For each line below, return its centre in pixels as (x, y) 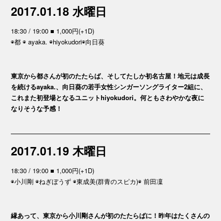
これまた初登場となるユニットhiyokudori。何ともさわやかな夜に (108, 97)
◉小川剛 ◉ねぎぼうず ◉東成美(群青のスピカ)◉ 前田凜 (87, 181)
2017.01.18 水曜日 (59, 11)
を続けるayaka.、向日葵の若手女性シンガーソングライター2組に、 (109, 87)
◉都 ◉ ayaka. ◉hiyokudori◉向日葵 (58, 42)
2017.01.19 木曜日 (59, 151)
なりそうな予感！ (37, 108)
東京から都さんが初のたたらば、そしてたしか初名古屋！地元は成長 (110, 76)
